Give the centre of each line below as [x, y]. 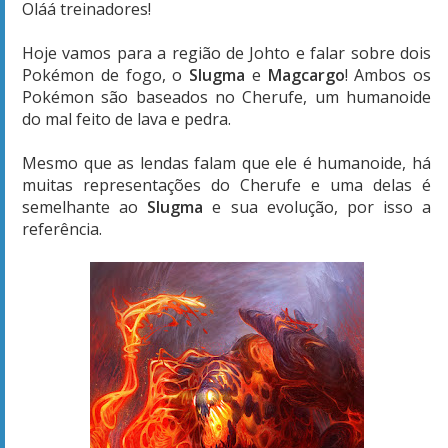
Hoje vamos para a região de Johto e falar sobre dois [226, 52]
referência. [64, 228]
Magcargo [306, 74]
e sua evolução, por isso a [317, 206]
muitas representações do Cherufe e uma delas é [226, 184]
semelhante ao [85, 206]
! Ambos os [387, 74]
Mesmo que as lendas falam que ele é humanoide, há [226, 162]
